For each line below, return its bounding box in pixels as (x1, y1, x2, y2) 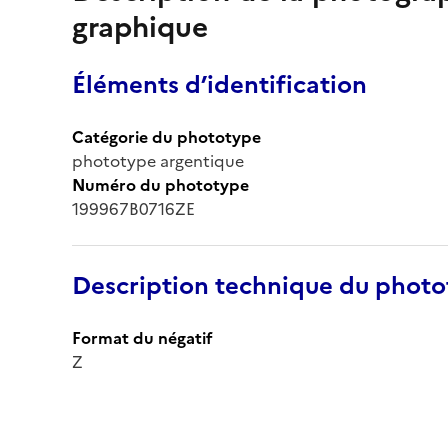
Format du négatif (72, 325, 213, 350)
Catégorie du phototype (72, 124, 261, 149)
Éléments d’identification (72, 66, 367, 103)
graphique (72, 5, 208, 48)
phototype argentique (72, 148, 244, 173)
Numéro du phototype (72, 172, 249, 197)
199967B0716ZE (72, 196, 195, 221)
